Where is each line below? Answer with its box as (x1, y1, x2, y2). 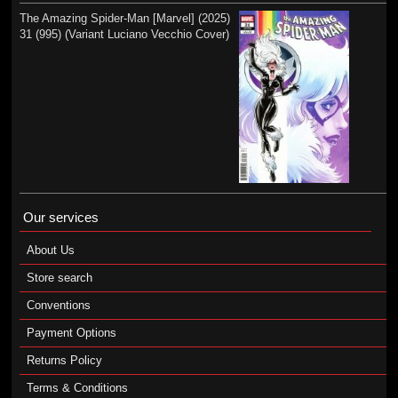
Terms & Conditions (26, 380, 128, 394)
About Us (26, 243, 75, 257)
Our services (22, 209, 99, 225)
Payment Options (26, 325, 116, 339)
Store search (26, 270, 92, 284)
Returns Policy (26, 353, 102, 367)
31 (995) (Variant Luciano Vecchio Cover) (19, 28, 229, 42)
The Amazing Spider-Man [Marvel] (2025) (19, 12, 230, 26)
